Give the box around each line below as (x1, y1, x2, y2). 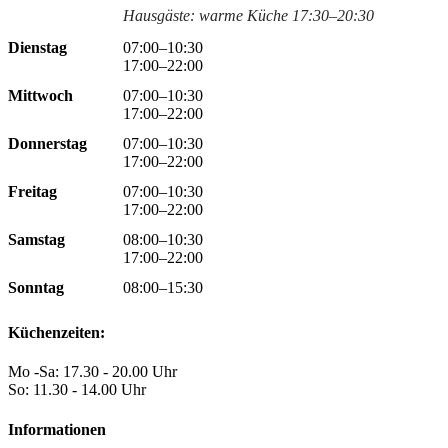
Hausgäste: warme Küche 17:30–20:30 (123, 6, 374, 24)
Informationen (8, 420, 106, 438)
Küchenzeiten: (8, 324, 105, 342)
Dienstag (8, 38, 67, 56)
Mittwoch (8, 86, 73, 104)
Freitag (8, 182, 57, 200)
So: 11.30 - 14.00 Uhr (8, 381, 146, 399)
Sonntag (8, 278, 64, 296)
